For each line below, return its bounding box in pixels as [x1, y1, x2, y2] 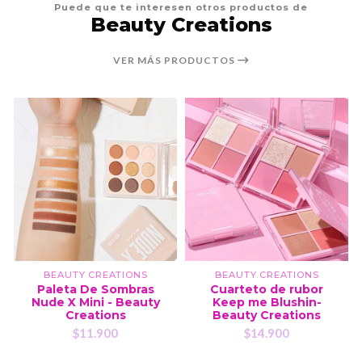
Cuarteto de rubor [210, 281, 323, 297]
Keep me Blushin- [212, 294, 322, 309]
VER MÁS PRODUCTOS [112, 53, 238, 66]
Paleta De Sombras [36, 281, 154, 297]
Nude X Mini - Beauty [31, 294, 160, 309]
